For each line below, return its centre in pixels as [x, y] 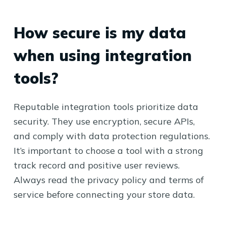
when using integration [102, 55]
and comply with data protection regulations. [111, 136]
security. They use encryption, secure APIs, [104, 121]
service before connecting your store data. [104, 194]
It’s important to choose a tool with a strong [108, 151]
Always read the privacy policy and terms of [108, 180]
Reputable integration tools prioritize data [106, 107]
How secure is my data [100, 33]
